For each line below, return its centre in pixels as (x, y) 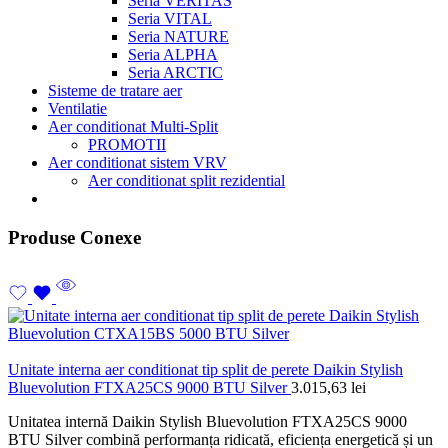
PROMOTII (127, 144)
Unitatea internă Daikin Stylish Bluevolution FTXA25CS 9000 (207, 422)
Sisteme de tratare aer (115, 90)
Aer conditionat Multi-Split (133, 126)
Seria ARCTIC (175, 72)
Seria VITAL (170, 18)
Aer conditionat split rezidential (186, 180)
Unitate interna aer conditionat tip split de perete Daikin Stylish (205, 370)
